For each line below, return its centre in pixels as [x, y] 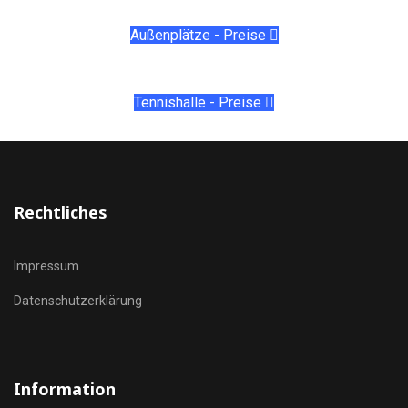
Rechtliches [61, 212]
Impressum [46, 266]
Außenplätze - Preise [199, 35]
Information [65, 389]
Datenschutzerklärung [78, 301]
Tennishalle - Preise [199, 102]
